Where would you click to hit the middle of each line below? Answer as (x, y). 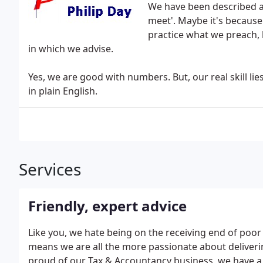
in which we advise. (71, 49)
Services (50, 169)
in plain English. (63, 91)
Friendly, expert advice (107, 206)
